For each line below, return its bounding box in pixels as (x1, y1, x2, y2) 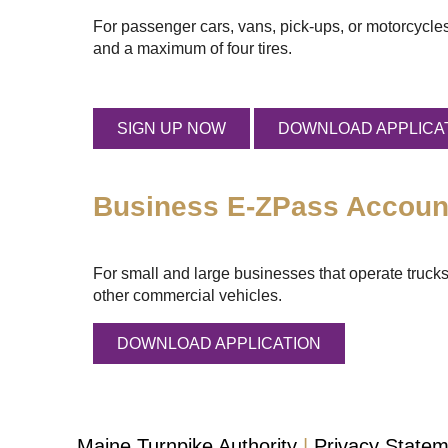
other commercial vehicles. (93, 286, 283, 304)
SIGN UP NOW (117, 120, 227, 138)
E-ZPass (227, 190, 340, 222)
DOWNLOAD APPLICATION (117, 334, 322, 352)
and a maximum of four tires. (93, 40, 293, 58)
